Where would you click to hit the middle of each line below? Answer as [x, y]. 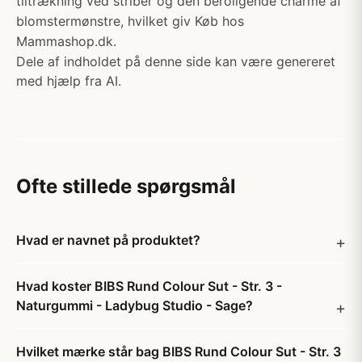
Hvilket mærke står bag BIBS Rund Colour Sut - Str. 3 [179, 351]
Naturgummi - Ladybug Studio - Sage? [135, 305]
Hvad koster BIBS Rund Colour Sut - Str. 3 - [149, 286]
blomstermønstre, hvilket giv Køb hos [130, 21]
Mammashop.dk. [66, 41]
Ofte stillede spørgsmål [126, 186]
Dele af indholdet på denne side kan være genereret [176, 61]
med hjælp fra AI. [69, 81]
